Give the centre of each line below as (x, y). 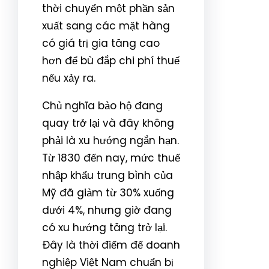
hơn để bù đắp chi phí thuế (111, 60)
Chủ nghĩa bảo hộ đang (102, 105)
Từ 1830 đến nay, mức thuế (111, 158)
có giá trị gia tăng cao (101, 43)
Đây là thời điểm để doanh (111, 245)
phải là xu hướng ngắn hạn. (110, 140)
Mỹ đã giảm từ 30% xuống (108, 192)
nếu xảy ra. (69, 78)
